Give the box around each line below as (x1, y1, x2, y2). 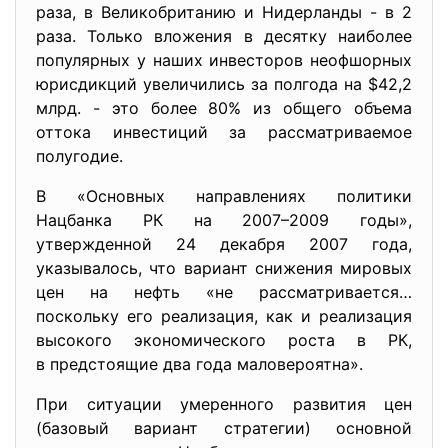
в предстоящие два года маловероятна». (36, 354, 363, 374)
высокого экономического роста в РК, (36, 330, 412, 350)
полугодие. (36, 146, 123, 166)
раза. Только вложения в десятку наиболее (36, 26, 412, 46)
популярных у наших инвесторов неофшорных (36, 50, 412, 70)
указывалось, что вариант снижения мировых (36, 258, 412, 278)
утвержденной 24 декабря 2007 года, (36, 234, 412, 254)
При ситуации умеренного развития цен (36, 394, 412, 414)
